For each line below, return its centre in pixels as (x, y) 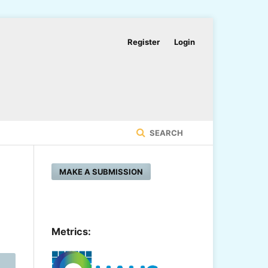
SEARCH (165, 133)
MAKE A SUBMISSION (101, 171)
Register (144, 42)
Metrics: (71, 232)
